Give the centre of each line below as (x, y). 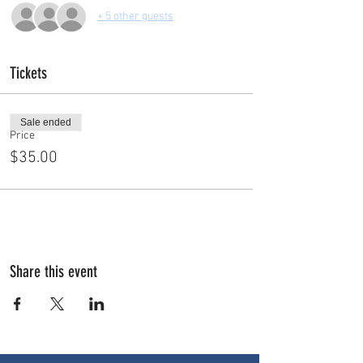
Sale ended (46, 122)
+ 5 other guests (135, 17)
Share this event (53, 271)
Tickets (28, 73)
